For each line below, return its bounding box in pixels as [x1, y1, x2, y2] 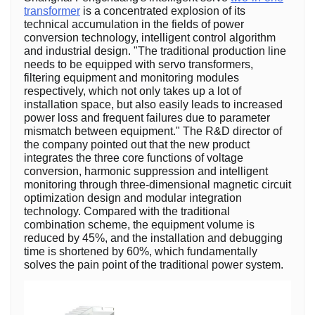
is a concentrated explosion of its [80, 5, 245, 17]
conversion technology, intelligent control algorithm [24, 32, 276, 44]
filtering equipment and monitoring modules [24, 72, 239, 84]
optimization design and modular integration [24, 192, 242, 204]
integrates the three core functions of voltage [24, 152, 243, 164]
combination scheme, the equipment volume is [24, 219, 255, 231]
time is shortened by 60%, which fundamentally [24, 245, 257, 257]
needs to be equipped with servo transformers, [24, 58, 253, 70]
